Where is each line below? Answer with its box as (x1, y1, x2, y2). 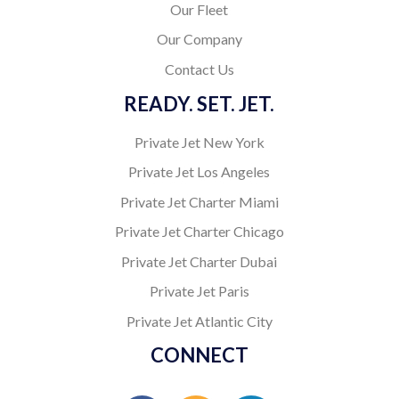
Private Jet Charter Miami (119, 192, 279, 210)
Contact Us (164, 60, 234, 77)
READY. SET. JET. (124, 91, 275, 116)
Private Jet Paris (149, 282, 249, 300)
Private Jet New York (134, 133, 265, 151)
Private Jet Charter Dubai (121, 252, 278, 270)
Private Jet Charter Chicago (114, 223, 284, 240)
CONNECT (150, 343, 248, 368)
